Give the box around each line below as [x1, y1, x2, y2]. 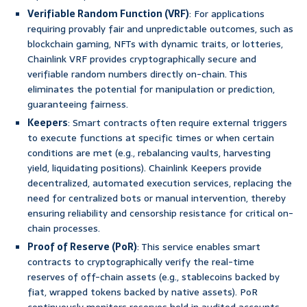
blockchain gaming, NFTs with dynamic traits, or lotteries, [27, 36, 283, 52]
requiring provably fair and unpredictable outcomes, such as [27, 21, 293, 37]
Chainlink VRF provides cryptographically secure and [27, 51, 256, 67]
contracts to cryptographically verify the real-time [27, 254, 254, 270]
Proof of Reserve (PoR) [27, 239, 137, 255]
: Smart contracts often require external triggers [68, 115, 287, 131]
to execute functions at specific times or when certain [27, 130, 274, 146]
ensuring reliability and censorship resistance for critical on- [27, 206, 293, 221]
